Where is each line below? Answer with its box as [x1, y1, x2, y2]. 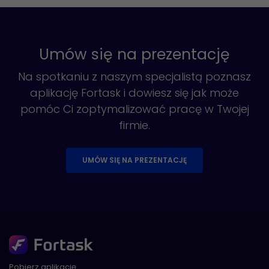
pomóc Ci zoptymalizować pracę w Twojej [20, 101, 249, 117]
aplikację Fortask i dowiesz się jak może [30, 85, 239, 101]
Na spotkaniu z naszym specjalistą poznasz [18, 69, 251, 85]
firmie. [119, 118, 150, 133]
